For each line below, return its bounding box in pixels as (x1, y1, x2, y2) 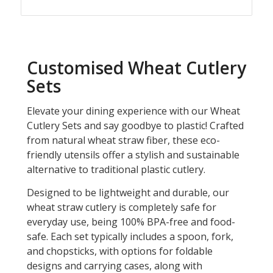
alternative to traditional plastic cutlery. (26, 162, 205, 176)
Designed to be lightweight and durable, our (26, 185, 229, 199)
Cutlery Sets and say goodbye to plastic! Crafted (26, 118, 244, 132)
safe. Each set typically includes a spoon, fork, (26, 229, 233, 243)
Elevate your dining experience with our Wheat (26, 104, 240, 118)
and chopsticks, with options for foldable (26, 244, 213, 258)
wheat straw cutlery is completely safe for (26, 200, 216, 214)
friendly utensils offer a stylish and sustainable (26, 147, 239, 161)
